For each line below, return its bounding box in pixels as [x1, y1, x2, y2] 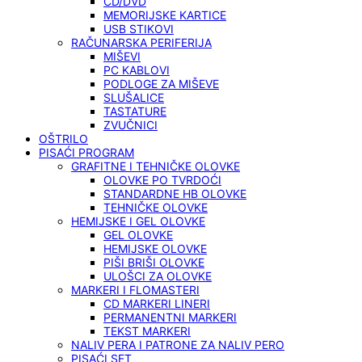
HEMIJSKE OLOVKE [103, 242, 207, 256]
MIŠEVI [103, 49, 141, 64]
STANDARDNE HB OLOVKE [103, 187, 246, 201]
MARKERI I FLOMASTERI [71, 283, 200, 297]
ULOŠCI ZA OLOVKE [103, 269, 212, 284]
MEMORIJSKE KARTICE [103, 8, 226, 23]
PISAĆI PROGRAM [39, 145, 134, 160]
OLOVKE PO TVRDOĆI [103, 173, 221, 187]
